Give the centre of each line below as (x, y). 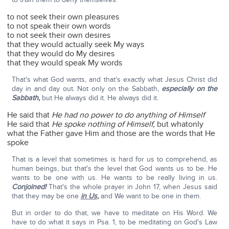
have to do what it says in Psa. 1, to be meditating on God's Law (114, 222)
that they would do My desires (61, 54)
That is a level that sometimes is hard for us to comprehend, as (114, 159)
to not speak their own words (59, 26)
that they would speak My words (65, 63)
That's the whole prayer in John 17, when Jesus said (133, 187)
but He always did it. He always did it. (100, 98)
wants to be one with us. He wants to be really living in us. (114, 178)
